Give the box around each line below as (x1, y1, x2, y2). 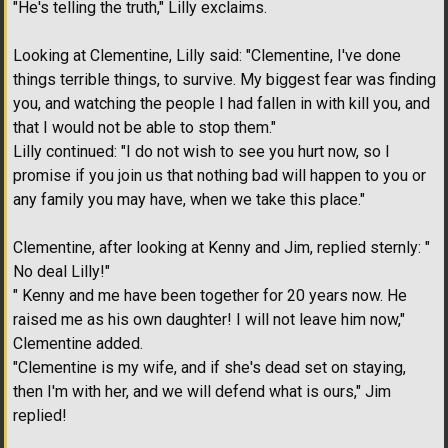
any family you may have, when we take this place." (13, 190, 365, 210)
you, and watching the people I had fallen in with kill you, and (13, 94, 430, 114)
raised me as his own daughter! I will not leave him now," (13, 310, 405, 330)
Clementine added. (13, 334, 143, 354)
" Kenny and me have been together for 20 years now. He (13, 286, 407, 306)
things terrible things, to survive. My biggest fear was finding (13, 70, 436, 90)
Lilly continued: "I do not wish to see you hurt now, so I (13, 142, 390, 162)
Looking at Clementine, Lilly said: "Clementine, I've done (13, 46, 401, 66)
